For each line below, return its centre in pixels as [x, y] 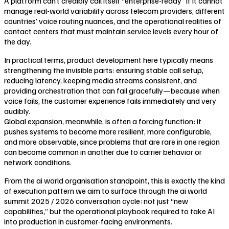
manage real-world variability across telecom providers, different [114, 11]
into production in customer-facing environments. [88, 222]
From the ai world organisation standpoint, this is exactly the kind [114, 181]
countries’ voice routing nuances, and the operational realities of [113, 21]
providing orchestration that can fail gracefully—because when [112, 91]
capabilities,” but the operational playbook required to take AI [109, 211]
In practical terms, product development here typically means [109, 60]
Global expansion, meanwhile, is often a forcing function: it [103, 121]
